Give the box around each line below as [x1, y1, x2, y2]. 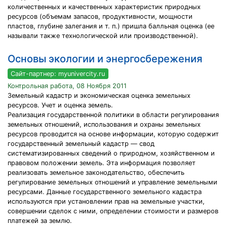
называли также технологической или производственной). [8, 31, 198, 40]
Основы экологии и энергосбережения [8, 52, 202, 65]
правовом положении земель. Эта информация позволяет [8, 159, 196, 167]
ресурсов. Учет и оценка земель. [8, 101, 113, 109]
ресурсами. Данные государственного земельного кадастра [8, 188, 202, 196]
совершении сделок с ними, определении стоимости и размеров [8, 207, 218, 215]
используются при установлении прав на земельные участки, [8, 198, 205, 206]
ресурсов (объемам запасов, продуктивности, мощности [8, 12, 193, 20]
